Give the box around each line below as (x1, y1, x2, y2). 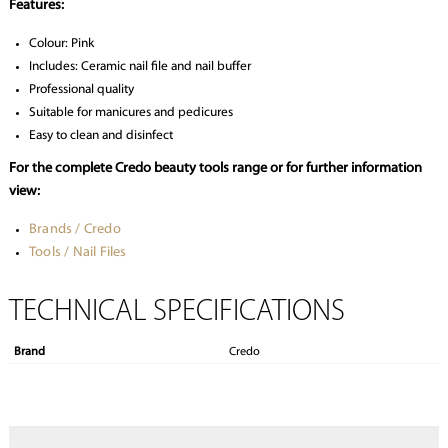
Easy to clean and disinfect (28, 129, 173, 143)
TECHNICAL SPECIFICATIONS (8, 297, 345, 329)
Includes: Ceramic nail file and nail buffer (28, 60, 251, 74)
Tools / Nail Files (28, 245, 127, 261)
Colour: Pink (28, 37, 94, 51)
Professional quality (28, 83, 134, 97)
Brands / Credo (28, 222, 121, 238)
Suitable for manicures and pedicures (28, 106, 233, 120)
